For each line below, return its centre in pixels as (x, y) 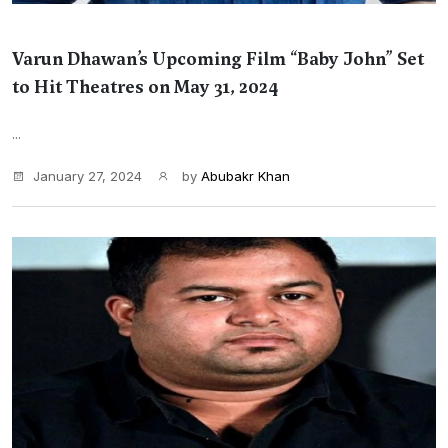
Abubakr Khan (245, 176)
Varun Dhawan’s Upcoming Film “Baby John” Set (218, 59)
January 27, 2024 (87, 176)
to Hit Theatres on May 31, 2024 (145, 87)
